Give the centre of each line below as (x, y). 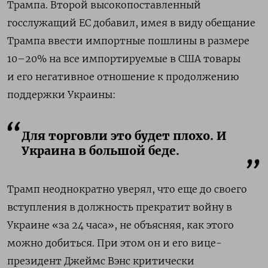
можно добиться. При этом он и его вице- (115, 243)
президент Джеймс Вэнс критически (101, 261)
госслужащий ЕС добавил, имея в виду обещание (131, 22)
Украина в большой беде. (100, 150)
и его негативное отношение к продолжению (123, 76)
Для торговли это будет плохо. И (124, 135)
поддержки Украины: (62, 94)
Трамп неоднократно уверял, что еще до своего (127, 189)
